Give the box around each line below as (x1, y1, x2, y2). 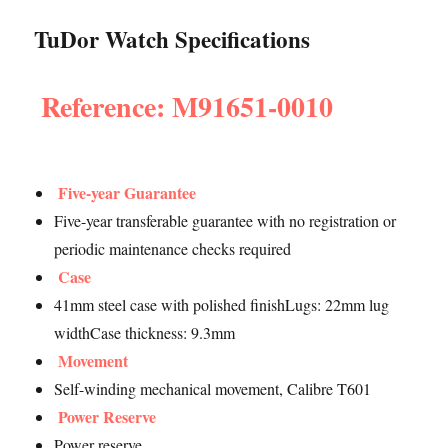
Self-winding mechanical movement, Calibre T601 (54, 378, 372, 399)
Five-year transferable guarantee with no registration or (54, 210, 397, 231)
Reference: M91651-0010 (41, 85, 334, 126)
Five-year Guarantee (58, 181, 197, 204)
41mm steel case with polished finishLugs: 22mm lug (54, 294, 390, 315)
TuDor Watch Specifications (34, 22, 311, 56)
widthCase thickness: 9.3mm (54, 322, 236, 343)
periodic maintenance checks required (54, 238, 292, 259)
